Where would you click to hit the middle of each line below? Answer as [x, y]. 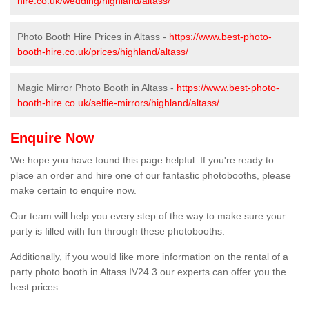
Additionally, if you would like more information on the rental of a [149, 257]
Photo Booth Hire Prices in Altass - [93, 37]
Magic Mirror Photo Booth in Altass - [97, 88]
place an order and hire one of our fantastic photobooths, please [151, 176]
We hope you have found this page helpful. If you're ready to [142, 160]
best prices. [36, 287]
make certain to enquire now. [73, 191]
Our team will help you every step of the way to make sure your [148, 216]
